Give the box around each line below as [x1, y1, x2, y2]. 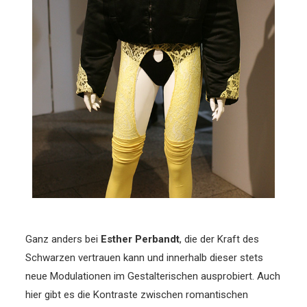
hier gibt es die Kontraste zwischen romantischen [25, 288, 249, 302]
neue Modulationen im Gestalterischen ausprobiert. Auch [25, 270, 281, 283]
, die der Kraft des [180, 233, 260, 246]
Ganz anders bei [25, 233, 101, 246]
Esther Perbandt [101, 233, 180, 246]
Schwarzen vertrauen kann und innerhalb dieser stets [25, 251, 264, 265]
